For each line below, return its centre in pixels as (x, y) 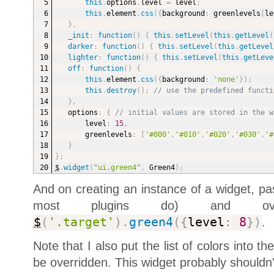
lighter (83, 58)
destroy (121, 91)
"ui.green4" (117, 168)
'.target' (81, 223)
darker (80, 47)
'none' (226, 80)
